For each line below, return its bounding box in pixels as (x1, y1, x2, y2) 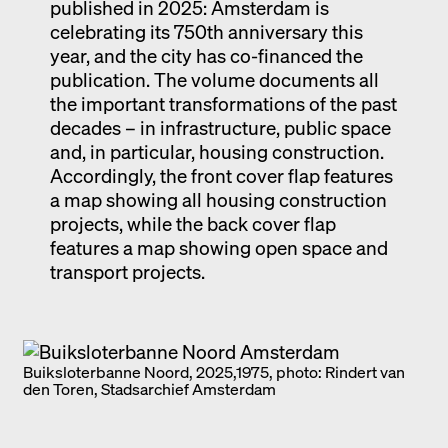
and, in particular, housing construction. (49, 138, 384, 164)
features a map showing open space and (49, 234, 388, 260)
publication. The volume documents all (49, 66, 379, 92)
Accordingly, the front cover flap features (49, 162, 393, 188)
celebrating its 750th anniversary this (49, 18, 363, 44)
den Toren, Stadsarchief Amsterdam (23, 377, 279, 400)
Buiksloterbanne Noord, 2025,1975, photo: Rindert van (23, 360, 405, 383)
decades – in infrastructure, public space (49, 114, 391, 140)
